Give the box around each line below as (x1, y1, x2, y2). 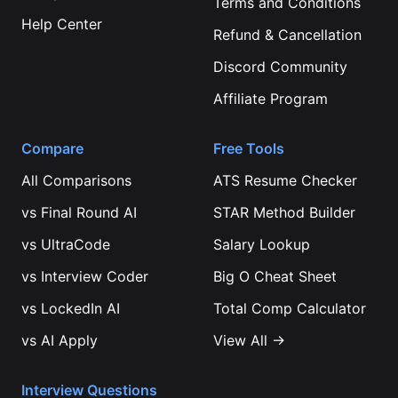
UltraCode (41, 235, 110, 253)
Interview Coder (41, 267, 148, 285)
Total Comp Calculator (213, 299, 366, 317)
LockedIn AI (41, 299, 120, 317)
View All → (213, 331, 285, 349)
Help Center (21, 15, 102, 33)
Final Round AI (41, 203, 137, 221)
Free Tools (213, 139, 284, 157)
